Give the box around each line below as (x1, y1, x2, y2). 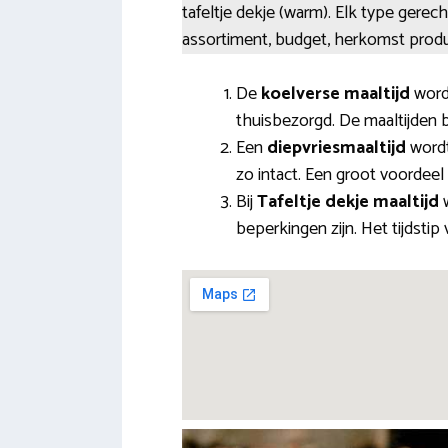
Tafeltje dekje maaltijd (257, 187, 439, 218)
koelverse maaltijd (261, 79, 410, 110)
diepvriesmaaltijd (267, 133, 406, 164)
